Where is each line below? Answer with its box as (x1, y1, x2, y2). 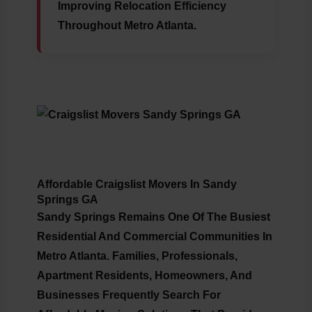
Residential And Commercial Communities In (36, 231, 272, 243)
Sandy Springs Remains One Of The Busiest (36, 211, 270, 224)
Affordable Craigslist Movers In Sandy (36, 178, 237, 191)
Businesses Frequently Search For (36, 289, 221, 302)
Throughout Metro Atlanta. (57, 19, 196, 32)
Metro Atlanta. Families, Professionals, (36, 250, 237, 263)
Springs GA (36, 194, 98, 206)
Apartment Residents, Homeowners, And (36, 270, 252, 282)
